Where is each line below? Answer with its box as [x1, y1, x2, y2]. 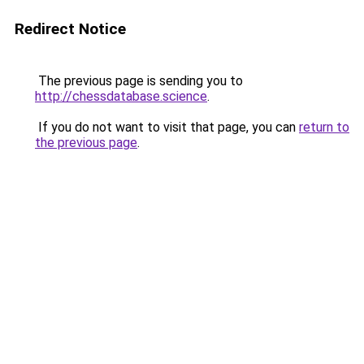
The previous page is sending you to [35, 73, 243, 89]
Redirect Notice [15, 19, 126, 38]
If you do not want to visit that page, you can [35, 119, 299, 135]
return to [299, 119, 349, 135]
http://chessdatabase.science [35, 89, 207, 104]
